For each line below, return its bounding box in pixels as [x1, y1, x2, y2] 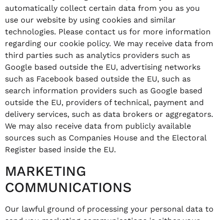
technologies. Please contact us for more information [5, 27, 211, 37]
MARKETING [5, 163, 86, 179]
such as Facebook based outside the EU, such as [5, 74, 191, 84]
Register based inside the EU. [5, 145, 116, 155]
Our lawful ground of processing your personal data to [5, 204, 214, 214]
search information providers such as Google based [5, 86, 202, 96]
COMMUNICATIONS [5, 179, 132, 195]
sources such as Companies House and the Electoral [5, 133, 206, 143]
